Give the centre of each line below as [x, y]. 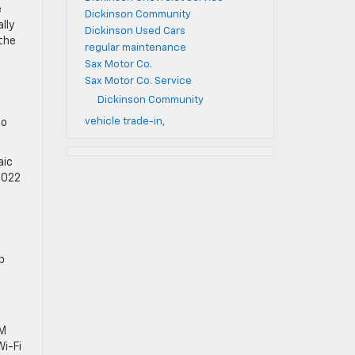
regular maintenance [135, 48]
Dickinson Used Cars [135, 31]
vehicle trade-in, [124, 122]
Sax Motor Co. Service [138, 81]
